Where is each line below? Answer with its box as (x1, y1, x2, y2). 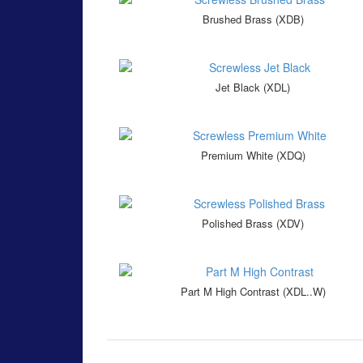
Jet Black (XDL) (216, 79, 290, 96)
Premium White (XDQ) (200, 147, 305, 164)
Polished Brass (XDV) (202, 216, 304, 232)
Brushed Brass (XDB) (202, 11, 304, 28)
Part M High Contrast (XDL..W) (180, 284, 326, 300)
